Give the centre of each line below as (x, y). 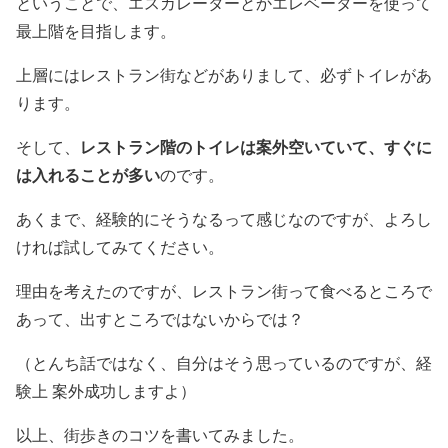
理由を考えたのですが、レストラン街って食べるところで (224, 291)
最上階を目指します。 (96, 31)
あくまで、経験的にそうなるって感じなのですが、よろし (224, 219)
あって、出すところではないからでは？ (160, 319)
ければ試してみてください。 (120, 247)
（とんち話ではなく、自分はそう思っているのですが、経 (224, 363)
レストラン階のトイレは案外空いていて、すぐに (256, 147)
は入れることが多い (88, 175)
